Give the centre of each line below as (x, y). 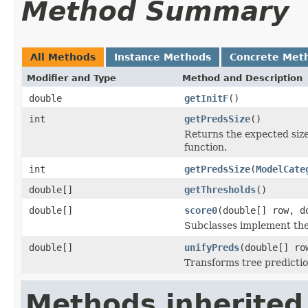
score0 (201, 210)
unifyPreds (212, 247)
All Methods (63, 57)
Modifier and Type (71, 78)
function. (206, 147)
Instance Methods (163, 57)
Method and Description (242, 78)
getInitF (206, 98)
